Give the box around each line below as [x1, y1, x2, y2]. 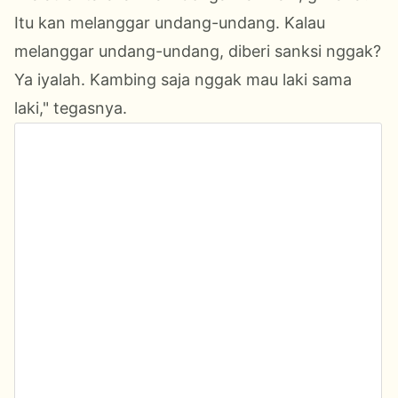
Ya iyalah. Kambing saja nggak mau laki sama [14, 69, 352, 89]
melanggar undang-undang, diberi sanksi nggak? [14, 41, 381, 60]
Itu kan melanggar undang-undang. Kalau [14, 12, 325, 32]
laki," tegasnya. [14, 98, 127, 117]
